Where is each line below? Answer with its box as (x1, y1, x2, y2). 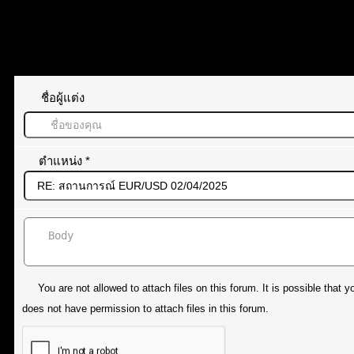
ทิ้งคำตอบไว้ (14, 43, 107, 63)
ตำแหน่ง (39, 154, 86, 168)
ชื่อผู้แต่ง (41, 91, 85, 104)
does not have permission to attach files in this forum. (22, 303, 269, 314)
